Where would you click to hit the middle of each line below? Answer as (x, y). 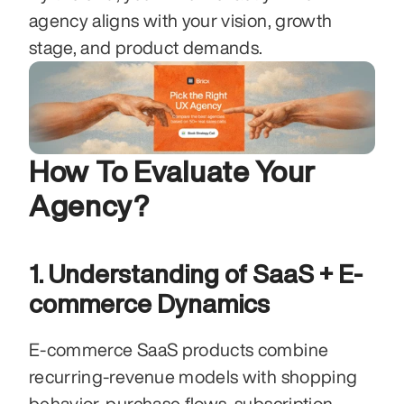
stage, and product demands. (146, 47)
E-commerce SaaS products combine (179, 349)
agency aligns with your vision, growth (181, 20)
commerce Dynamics (149, 303)
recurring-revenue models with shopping (193, 376)
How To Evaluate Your (172, 171)
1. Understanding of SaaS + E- (196, 273)
